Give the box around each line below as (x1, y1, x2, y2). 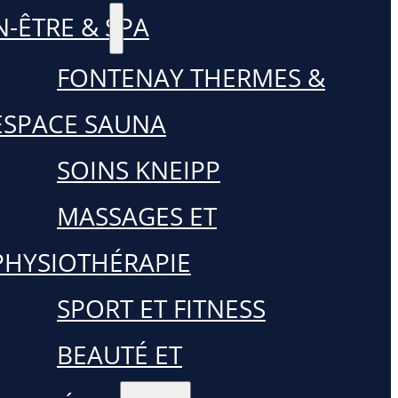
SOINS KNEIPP (57, 153, 220, 187)
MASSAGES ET (57, 199, 217, 233)
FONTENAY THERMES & (57, 60, 325, 94)
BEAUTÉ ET (57, 338, 182, 371)
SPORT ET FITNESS (57, 291, 266, 325)
